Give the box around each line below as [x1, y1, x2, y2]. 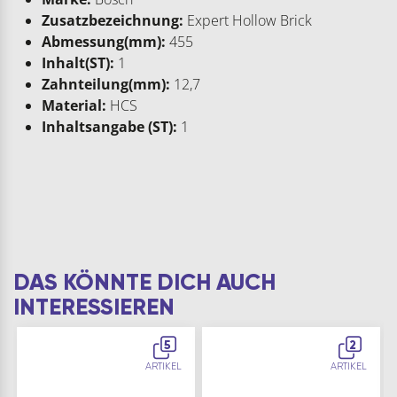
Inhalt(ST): [42, 52, 114, 73]
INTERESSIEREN [13, 292, 175, 321]
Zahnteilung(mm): [42, 74, 170, 94]
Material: [42, 95, 106, 115]
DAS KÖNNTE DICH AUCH [13, 268, 276, 296]
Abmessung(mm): [42, 31, 166, 51]
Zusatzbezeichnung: [42, 10, 183, 30]
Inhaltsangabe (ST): [42, 116, 181, 136]
